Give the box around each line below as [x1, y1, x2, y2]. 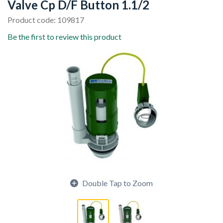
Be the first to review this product [7, 32, 121, 41]
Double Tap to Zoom [82, 178, 153, 188]
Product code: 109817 [7, 15, 84, 24]
